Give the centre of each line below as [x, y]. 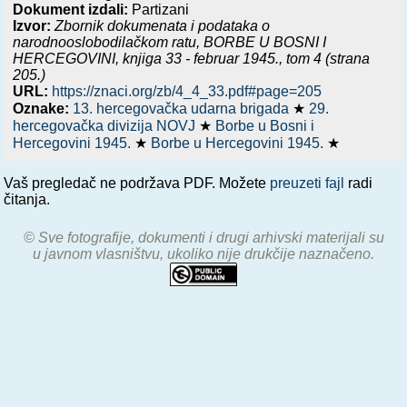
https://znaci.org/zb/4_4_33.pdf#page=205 [187, 91]
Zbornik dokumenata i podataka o [161, 25]
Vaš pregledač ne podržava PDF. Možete [137, 183]
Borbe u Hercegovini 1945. [239, 143]
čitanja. [27, 199]
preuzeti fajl [308, 183]
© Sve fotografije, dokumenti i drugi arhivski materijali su [203, 237]
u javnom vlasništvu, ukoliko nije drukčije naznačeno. [203, 253]
